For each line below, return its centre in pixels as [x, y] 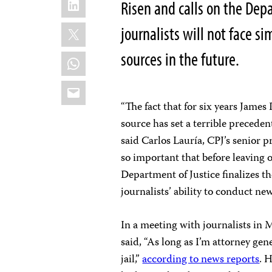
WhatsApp [95, 58]
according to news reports [201, 260]
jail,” [132, 260]
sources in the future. [180, 59]
